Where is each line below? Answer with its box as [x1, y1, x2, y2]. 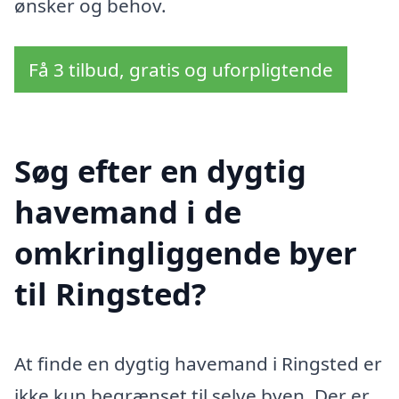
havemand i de [14, 190, 241, 232]
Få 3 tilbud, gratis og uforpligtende [28, 57, 333, 83]
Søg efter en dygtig [14, 149, 306, 191]
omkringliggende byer [14, 231, 357, 273]
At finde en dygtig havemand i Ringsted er [14, 350, 382, 376]
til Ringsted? [14, 272, 207, 314]
